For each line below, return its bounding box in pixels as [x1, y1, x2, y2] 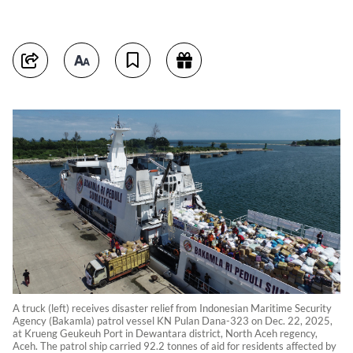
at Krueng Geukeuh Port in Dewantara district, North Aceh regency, [13, 327, 318, 340]
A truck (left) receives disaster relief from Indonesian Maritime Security [13, 302, 332, 314]
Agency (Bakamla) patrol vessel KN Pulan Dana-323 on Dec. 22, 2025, [13, 314, 333, 327]
